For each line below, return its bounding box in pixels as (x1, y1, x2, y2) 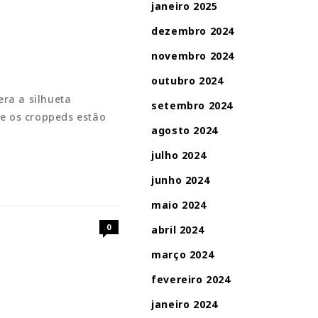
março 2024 (151, 248, 214, 261)
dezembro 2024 (151, 24, 235, 38)
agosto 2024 (151, 124, 218, 137)
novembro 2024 (151, 49, 235, 62)
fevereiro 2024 (151, 273, 231, 286)
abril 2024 (151, 223, 204, 236)
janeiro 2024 (151, 297, 218, 311)
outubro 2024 (151, 74, 224, 87)
